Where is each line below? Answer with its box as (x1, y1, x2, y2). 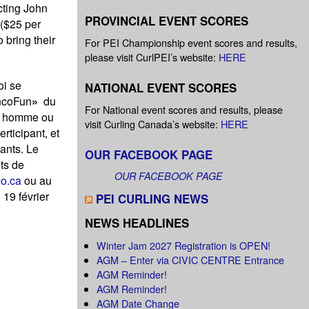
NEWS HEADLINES (85, 215, 189, 232)
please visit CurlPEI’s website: (85, 50, 219, 65)
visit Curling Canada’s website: (85, 117, 221, 132)
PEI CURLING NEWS (96, 190, 208, 208)
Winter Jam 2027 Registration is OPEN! (97, 237, 271, 252)
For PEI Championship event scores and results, (85, 35, 297, 50)
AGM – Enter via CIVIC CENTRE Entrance (97, 252, 285, 267)
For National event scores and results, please (85, 102, 283, 117)
